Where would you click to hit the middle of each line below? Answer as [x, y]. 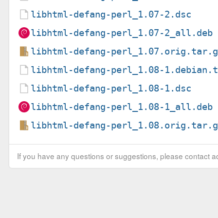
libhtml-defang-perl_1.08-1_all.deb [122, 107]
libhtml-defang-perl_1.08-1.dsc [111, 88]
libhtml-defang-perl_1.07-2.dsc [111, 14]
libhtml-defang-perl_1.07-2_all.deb [122, 33]
